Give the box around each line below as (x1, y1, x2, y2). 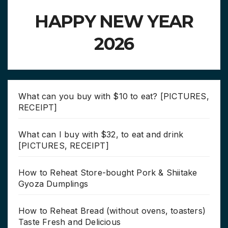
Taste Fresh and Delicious (18, 216, 121, 227)
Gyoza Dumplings (18, 178, 88, 189)
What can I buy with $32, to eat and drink (18, 129, 184, 139)
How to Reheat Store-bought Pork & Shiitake (18, 167, 197, 178)
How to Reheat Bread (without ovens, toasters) (18, 205, 206, 216)
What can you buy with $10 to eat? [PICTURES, (18, 91, 209, 101)
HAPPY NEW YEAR (35, 10, 193, 32)
